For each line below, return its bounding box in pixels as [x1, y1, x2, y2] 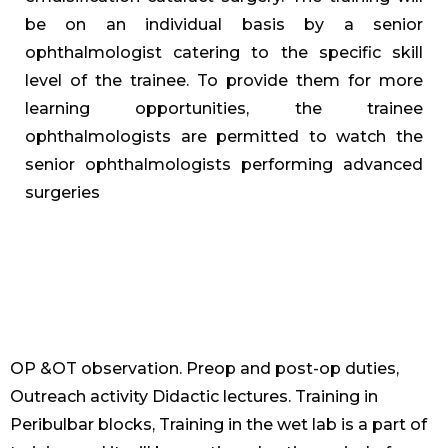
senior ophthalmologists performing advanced [25, 155, 423, 175]
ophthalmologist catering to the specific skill [25, 43, 423, 63]
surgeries [25, 183, 100, 203]
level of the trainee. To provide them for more [25, 71, 423, 91]
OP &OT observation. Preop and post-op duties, [10, 359, 399, 379]
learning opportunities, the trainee [25, 99, 423, 119]
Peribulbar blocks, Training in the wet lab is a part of [10, 415, 427, 435]
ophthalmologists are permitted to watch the [25, 127, 423, 147]
